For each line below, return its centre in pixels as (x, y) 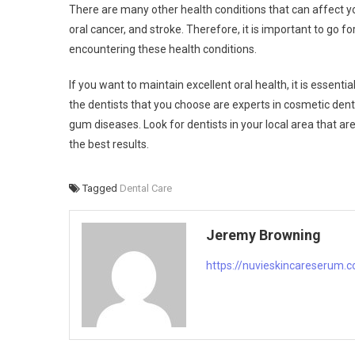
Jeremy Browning (264, 235)
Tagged (101, 188)
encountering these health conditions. (163, 49)
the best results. (109, 144)
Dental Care (146, 188)
